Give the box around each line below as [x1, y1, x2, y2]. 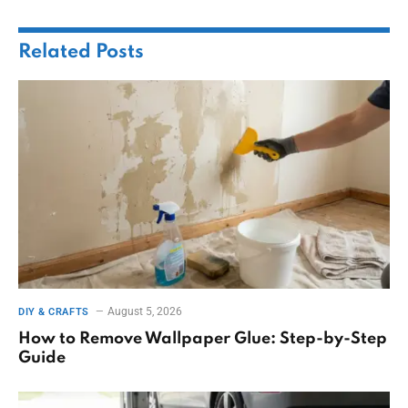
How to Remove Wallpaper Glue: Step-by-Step [18, 331, 387, 348]
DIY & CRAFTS [18, 306, 89, 319]
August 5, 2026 [107, 305, 182, 319]
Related [18, 42, 96, 62]
